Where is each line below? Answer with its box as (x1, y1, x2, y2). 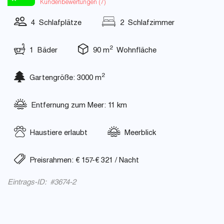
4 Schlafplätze (27, 19, 81, 27)
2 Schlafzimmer (116, 19, 174, 27)
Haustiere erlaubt (26, 129, 87, 137)
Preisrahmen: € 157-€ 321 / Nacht (25, 157, 139, 164)
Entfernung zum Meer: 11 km (27, 102, 127, 109)
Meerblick (120, 129, 156, 137)
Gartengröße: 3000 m (25, 74, 101, 82)
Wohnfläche (112, 47, 156, 54)
